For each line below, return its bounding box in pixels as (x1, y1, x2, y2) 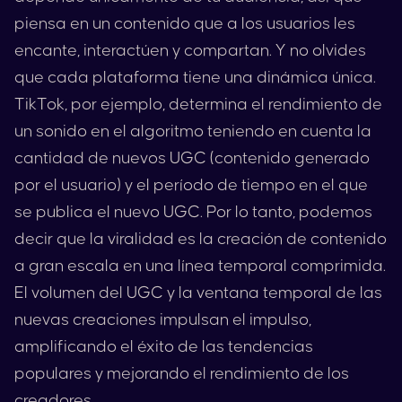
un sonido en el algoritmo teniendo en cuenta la (14, 123, 371, 140)
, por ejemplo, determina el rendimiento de (65, 96, 382, 113)
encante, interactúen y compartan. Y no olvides (14, 42, 366, 59)
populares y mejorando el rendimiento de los (14, 365, 349, 382)
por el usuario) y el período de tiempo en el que (14, 177, 368, 194)
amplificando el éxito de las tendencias (14, 338, 313, 355)
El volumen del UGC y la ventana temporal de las (14, 284, 382, 301)
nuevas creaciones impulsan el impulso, (14, 311, 311, 328)
